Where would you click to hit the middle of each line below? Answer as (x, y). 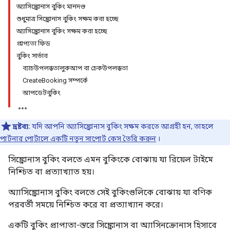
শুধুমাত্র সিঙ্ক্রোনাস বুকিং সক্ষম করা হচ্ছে (68, 19)
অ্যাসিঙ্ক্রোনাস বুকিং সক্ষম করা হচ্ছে (62, 31)
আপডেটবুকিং (42, 93)
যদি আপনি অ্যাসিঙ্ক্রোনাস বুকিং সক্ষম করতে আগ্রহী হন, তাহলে (122, 126)
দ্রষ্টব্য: (21, 126)
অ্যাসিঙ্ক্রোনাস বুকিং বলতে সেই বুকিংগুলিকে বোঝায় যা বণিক (110, 192)
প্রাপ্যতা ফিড (33, 43)
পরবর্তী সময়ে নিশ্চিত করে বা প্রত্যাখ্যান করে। (86, 205)
